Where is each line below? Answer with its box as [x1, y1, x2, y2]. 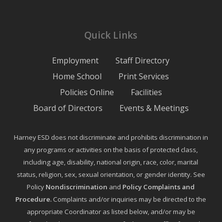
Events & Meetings [119, 103, 189, 113]
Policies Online [59, 87, 114, 98]
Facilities [130, 87, 162, 98]
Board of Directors [33, 103, 103, 113]
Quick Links [84, 29, 138, 42]
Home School [53, 71, 102, 82]
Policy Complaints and [122, 182, 195, 191]
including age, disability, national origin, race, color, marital [23, 158, 199, 166]
